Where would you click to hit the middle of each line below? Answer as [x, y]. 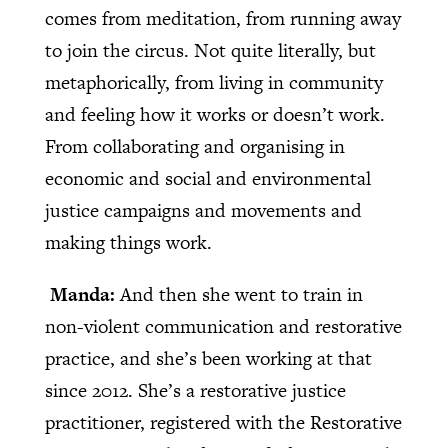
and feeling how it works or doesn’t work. [214, 115]
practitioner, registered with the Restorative [223, 423]
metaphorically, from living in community [213, 83]
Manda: [84, 295]
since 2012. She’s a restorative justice [195, 391]
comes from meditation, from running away [222, 19]
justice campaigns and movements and [203, 211]
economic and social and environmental [207, 179]
